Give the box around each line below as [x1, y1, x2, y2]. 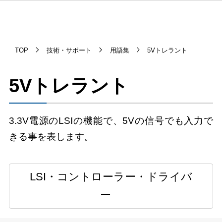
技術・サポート [46, 46, 92, 54]
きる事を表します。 [8, 131, 94, 142]
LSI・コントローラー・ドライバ [30, 170, 192, 183]
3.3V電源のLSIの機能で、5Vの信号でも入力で [8, 115, 214, 126]
